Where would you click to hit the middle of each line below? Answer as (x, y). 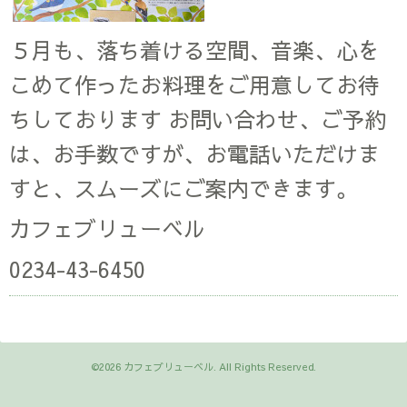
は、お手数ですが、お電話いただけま (194, 153)
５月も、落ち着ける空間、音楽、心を (194, 50)
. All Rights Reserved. (265, 366)
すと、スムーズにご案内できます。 (184, 188)
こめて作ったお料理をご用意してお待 (194, 84)
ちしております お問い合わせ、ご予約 (198, 119)
